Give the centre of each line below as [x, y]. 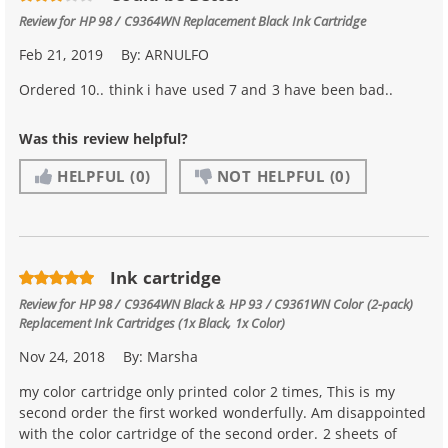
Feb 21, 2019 [61, 54]
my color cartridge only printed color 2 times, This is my [207, 391]
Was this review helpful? [104, 138]
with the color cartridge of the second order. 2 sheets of [208, 433]
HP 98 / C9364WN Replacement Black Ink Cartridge [222, 20]
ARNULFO [177, 54]
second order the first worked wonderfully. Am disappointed [223, 412]
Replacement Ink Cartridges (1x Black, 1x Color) [152, 322]
